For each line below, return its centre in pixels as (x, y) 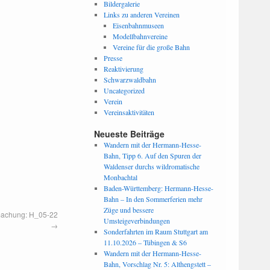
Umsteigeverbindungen (137, 221)
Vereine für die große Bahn (152, 47)
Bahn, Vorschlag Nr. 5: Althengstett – (157, 264)
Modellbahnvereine (140, 36)
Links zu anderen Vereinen (141, 14)
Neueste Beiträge (129, 134)
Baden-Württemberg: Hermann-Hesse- (158, 188)
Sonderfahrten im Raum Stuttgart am (155, 231)
